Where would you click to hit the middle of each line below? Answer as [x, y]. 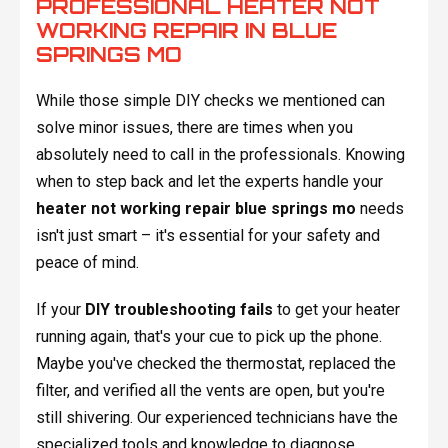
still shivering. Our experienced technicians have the [216, 418]
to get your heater [336, 310]
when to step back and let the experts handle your [209, 182]
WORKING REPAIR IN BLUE [186, 31]
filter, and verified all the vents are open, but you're [210, 391]
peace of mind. [87, 263]
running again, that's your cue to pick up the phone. [208, 337]
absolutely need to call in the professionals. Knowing [220, 155]
